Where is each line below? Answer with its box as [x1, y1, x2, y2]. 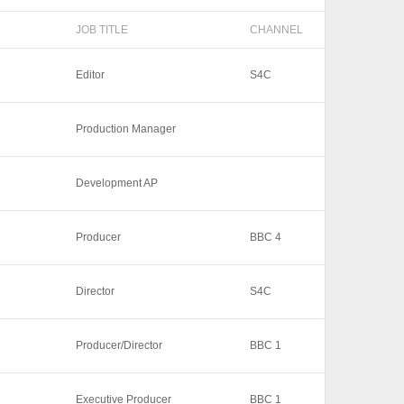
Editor [76, 69, 106, 82]
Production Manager [76, 123, 177, 136]
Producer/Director [76, 339, 163, 353]
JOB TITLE [76, 23, 129, 37]
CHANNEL [250, 23, 304, 37]
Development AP [76, 177, 159, 190]
